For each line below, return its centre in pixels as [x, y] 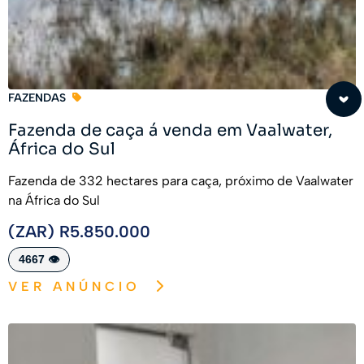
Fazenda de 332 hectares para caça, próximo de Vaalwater [181, 181]
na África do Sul [54, 201]
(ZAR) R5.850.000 [79, 231]
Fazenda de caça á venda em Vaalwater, [170, 131]
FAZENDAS [37, 98]
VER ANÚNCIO [74, 286]
